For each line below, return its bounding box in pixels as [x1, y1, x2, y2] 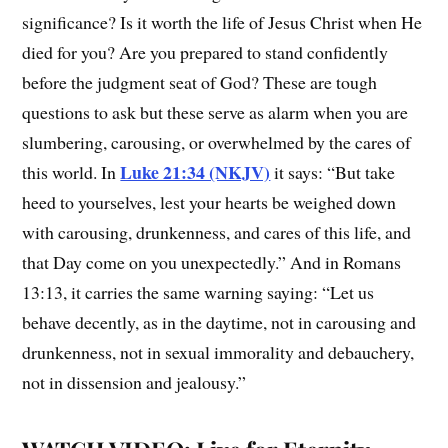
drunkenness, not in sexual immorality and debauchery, [22, 340, 415, 364]
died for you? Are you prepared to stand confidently [22, 40, 389, 64]
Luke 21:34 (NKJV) [120, 159, 271, 185]
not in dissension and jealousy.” [22, 370, 247, 394]
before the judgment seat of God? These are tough [22, 70, 378, 94]
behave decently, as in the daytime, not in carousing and [22, 310, 417, 334]
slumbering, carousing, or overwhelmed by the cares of [22, 130, 412, 154]
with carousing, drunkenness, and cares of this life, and [22, 220, 412, 244]
